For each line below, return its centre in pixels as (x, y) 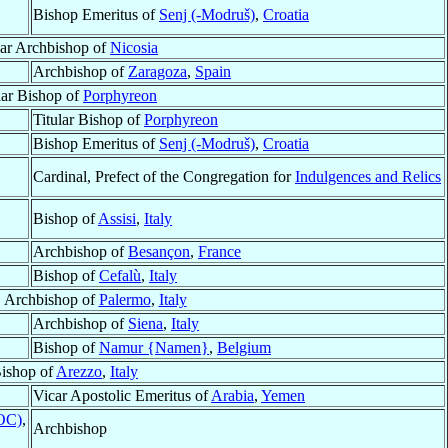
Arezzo (79, 372)
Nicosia (134, 48)
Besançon (159, 252)
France (219, 252)
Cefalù (120, 276)
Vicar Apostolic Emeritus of (122, 396)
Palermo (124, 300)
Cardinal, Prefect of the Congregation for (164, 177)
